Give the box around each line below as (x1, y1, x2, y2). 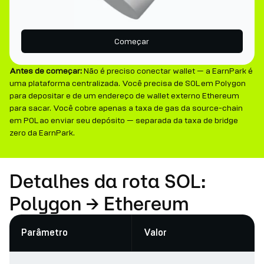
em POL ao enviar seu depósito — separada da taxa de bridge (9, 115, 238, 126)
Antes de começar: (9, 66, 82, 76)
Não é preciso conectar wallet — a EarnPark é (82, 66, 253, 76)
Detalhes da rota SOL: (9, 170, 206, 192)
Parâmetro (21, 228, 68, 237)
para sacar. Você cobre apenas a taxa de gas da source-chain (9, 103, 243, 113)
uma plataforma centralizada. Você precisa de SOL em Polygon (9, 78, 246, 88)
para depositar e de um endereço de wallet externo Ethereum (9, 91, 239, 101)
